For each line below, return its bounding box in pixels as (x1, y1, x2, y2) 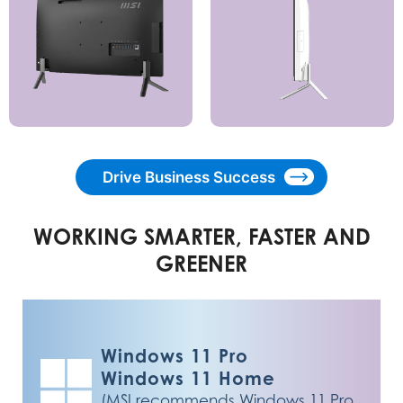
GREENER (156, 250, 247, 278)
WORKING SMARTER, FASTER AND (32, 223, 371, 251)
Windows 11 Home (101, 366, 276, 390)
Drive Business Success (103, 167, 275, 186)
